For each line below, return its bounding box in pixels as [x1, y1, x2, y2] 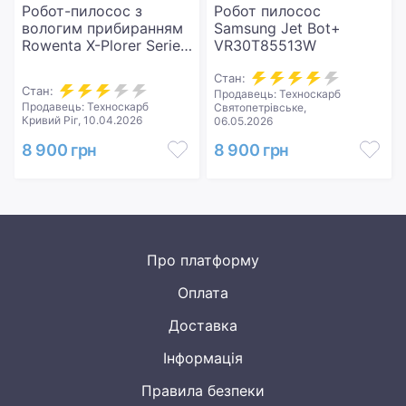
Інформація [163, 349, 243, 367]
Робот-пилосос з [22, 2, 142, 20]
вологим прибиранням [22, 19, 183, 37]
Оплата [178, 284, 228, 302]
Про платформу [147, 251, 259, 269]
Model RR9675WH [22, 71, 147, 89]
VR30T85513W [214, 36, 316, 54]
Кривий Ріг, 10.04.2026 [22, 113, 142, 127]
